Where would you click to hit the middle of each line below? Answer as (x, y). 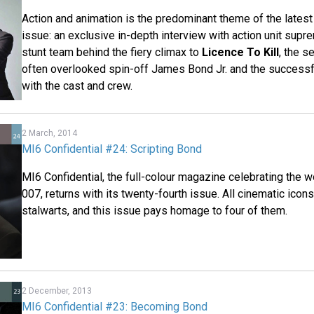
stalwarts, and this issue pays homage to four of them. (155, 210)
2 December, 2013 (57, 291)
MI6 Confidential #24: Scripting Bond (112, 149)
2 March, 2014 (50, 133)
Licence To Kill (241, 52)
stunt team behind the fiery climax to (112, 52)
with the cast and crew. (77, 86)
